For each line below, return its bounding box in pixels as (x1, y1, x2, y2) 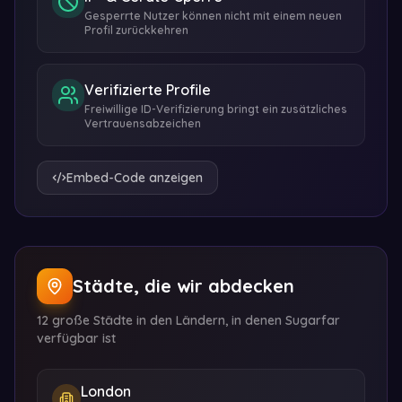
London (81, 382, 131, 400)
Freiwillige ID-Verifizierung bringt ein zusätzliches (84, 102, 347, 116)
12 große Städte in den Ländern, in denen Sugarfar (37, 312, 340, 328)
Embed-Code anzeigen (66, 170, 203, 186)
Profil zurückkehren (84, 23, 188, 37)
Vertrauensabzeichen (84, 117, 201, 130)
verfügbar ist (37, 330, 116, 346)
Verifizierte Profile (84, 81, 211, 99)
